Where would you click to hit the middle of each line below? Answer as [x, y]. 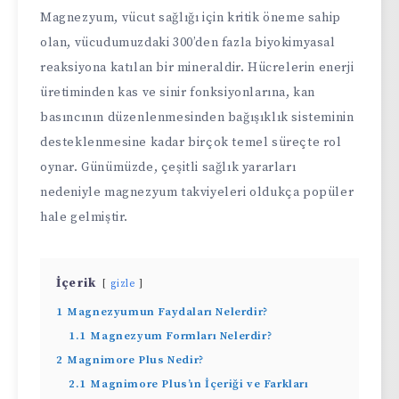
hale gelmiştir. [84, 217]
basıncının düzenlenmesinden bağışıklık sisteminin [197, 117]
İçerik [76, 283]
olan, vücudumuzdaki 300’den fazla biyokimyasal [188, 42]
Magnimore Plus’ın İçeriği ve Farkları [200, 383]
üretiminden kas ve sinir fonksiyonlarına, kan [178, 92]
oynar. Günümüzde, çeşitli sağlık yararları [168, 167]
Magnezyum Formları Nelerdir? [182, 335]
